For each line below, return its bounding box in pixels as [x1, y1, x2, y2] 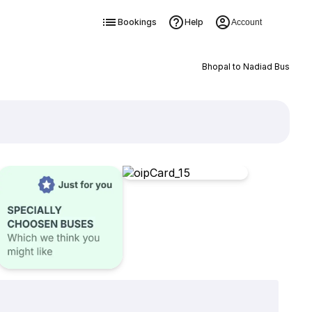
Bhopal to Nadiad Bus [201, 61, 290, 72]
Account [231, 17, 262, 27]
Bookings [117, 17, 157, 27]
